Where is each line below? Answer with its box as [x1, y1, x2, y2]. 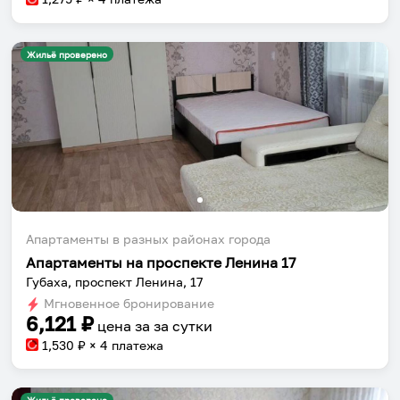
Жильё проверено [27, 48, 108, 60]
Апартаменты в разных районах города [26, 231, 271, 246]
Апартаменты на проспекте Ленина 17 [26, 253, 296, 271]
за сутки [154, 316, 212, 335]
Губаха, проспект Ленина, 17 [26, 274, 203, 289]
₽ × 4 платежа [74, 337, 163, 353]
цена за [97, 316, 154, 335]
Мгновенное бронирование [40, 296, 214, 311]
